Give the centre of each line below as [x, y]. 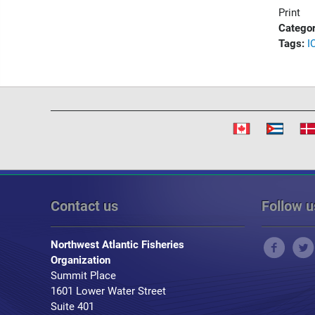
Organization [81, 260]
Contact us [84, 206]
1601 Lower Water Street [110, 291]
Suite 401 [72, 307]
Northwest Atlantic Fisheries [117, 245]
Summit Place [83, 276]
